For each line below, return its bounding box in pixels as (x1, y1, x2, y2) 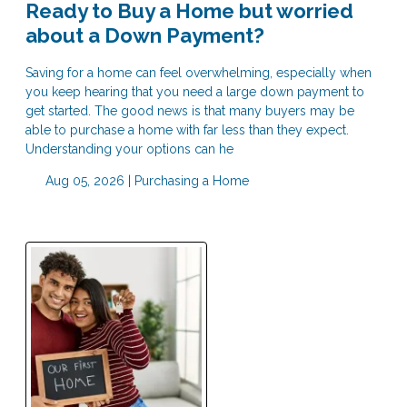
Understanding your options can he (25, 141, 233, 156)
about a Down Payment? (25, 23, 264, 47)
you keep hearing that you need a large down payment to (25, 84, 364, 99)
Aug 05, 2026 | (41, 173, 134, 188)
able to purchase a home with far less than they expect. (25, 122, 349, 137)
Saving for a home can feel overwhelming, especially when (25, 65, 372, 80)
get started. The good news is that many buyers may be (25, 103, 354, 118)
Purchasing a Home (134, 173, 249, 188)
